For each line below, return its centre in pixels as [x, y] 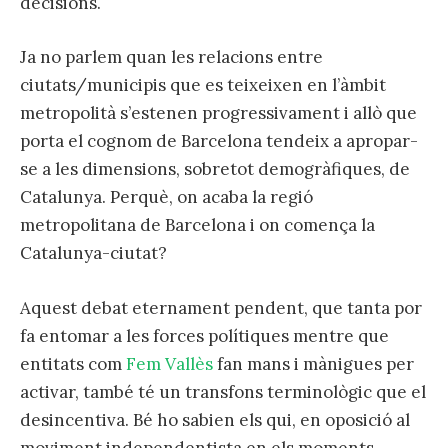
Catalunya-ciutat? [93, 253]
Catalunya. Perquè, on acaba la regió [166, 197]
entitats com [73, 363]
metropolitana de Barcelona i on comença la [197, 225]
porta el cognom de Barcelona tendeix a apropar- [219, 141]
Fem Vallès [169, 363]
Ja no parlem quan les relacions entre [171, 57]
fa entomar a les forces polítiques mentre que [204, 335]
